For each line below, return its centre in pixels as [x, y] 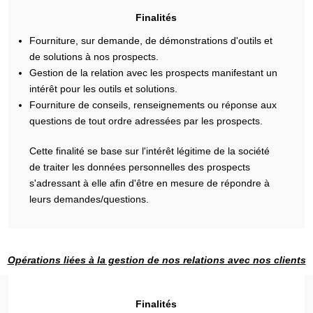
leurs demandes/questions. [89, 199]
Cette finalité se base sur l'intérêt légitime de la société [150, 151]
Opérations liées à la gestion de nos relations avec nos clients [156, 260]
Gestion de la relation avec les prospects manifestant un [154, 73]
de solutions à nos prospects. [94, 57]
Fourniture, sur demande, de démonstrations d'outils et [151, 41]
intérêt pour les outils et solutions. [104, 89]
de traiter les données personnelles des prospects [140, 167]
